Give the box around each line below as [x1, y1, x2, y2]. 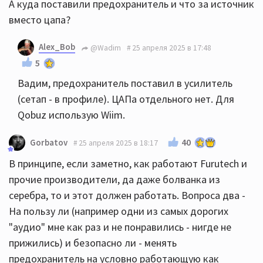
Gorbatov [30, 137, 68, 148]
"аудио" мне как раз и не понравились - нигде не [9, 220, 231, 234]
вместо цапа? [9, 13, 70, 26]
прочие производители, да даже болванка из [9, 173, 220, 186]
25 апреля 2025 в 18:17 [79, 137, 158, 148]
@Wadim [89, 42, 121, 53]
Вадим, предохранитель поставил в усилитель [18, 76, 232, 90]
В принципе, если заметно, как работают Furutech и [9, 157, 247, 170]
